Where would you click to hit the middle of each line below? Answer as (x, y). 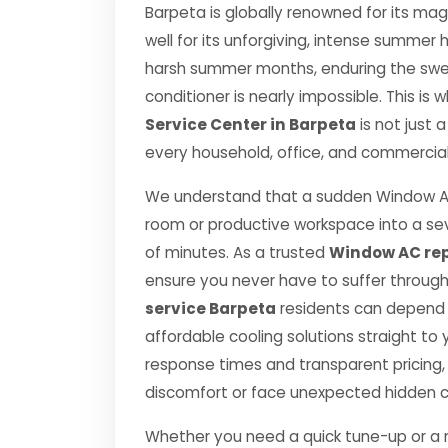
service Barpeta (210, 308)
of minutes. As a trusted (237, 252)
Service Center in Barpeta (250, 124)
